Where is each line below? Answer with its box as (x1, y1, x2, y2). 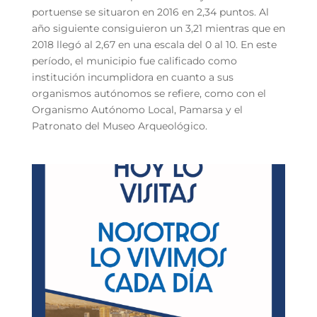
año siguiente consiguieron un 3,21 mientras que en (31, 21, 285, 35)
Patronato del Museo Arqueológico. (31, 119, 207, 132)
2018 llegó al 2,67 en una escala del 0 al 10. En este (31, 38, 277, 51)
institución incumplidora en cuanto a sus (31, 70, 234, 83)
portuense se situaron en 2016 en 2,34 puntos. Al (31, 5, 269, 18)
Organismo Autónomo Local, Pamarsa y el (31, 103, 243, 116)
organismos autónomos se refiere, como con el (31, 86, 266, 100)
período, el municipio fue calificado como (31, 54, 237, 67)
